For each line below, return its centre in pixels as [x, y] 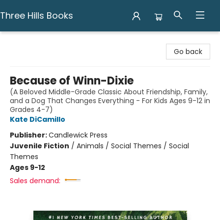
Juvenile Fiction [40, 146]
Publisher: [29, 135]
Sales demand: [35, 181]
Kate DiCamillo [38, 119]
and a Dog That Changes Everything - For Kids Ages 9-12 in [110, 101]
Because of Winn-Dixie [72, 81]
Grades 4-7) [31, 110]
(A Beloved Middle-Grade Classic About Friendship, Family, [109, 92]
